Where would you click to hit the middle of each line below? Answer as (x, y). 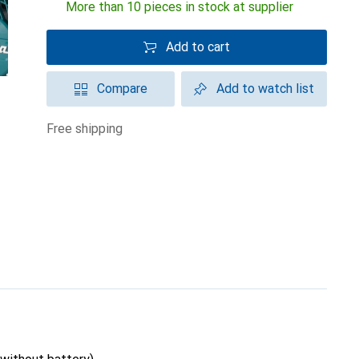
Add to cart (198, 47)
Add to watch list (265, 89)
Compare (122, 89)
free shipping (88, 129)
